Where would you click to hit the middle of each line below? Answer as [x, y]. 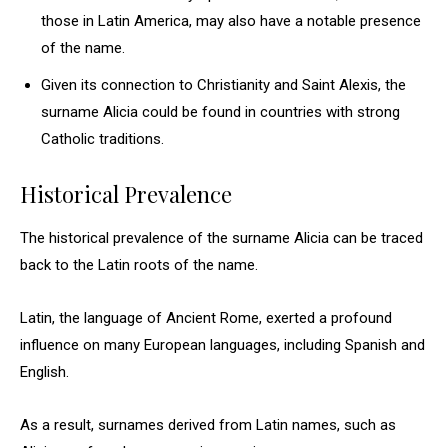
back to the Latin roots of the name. [139, 265]
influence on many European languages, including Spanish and [222, 345]
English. [44, 372]
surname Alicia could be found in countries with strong [220, 112]
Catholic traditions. [102, 139]
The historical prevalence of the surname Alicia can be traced [221, 238]
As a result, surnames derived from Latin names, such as [208, 425]
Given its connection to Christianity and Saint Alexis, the [223, 85]
